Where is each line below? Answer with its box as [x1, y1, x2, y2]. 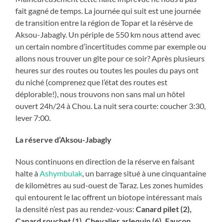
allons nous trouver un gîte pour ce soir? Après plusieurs [15, 53, 205, 63]
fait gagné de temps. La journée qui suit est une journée [15, 5, 201, 15]
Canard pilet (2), [136, 204, 192, 214]
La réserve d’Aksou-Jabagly [15, 134, 112, 144]
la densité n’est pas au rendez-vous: [15, 204, 136, 214]
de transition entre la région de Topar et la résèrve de [15, 17, 193, 27]
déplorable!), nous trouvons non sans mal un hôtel [15, 89, 185, 99]
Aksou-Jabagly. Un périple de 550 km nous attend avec [15, 29, 201, 39]
